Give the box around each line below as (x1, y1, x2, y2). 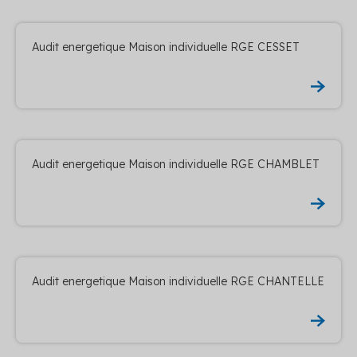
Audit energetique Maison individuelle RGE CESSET (32, 39, 300, 54)
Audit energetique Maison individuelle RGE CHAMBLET (32, 156, 320, 171)
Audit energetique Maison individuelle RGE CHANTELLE (32, 273, 324, 288)
